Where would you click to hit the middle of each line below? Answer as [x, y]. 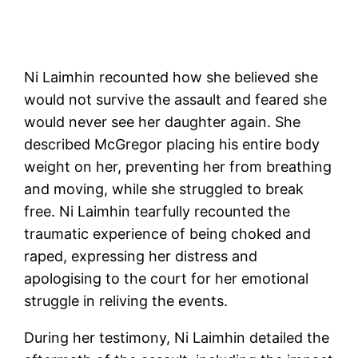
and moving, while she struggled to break [164, 189]
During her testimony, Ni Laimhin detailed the [177, 337]
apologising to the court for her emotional [167, 278]
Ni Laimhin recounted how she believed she [171, 77]
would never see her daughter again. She [163, 121]
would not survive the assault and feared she [176, 99]
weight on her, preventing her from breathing [178, 166]
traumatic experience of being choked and [168, 233]
